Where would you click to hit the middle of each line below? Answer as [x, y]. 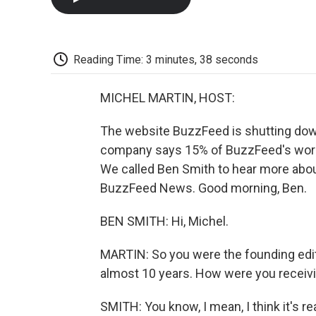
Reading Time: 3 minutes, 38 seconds [166, 59]
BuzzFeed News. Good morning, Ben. [203, 188]
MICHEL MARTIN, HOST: [168, 98]
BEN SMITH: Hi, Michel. [164, 221]
